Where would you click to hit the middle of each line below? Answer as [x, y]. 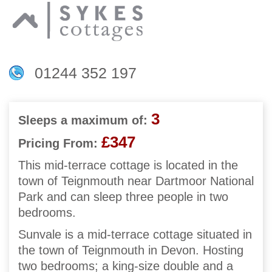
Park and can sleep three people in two [123, 197]
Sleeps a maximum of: [83, 121]
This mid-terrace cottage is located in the [128, 165]
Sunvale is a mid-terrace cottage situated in [135, 235]
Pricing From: [58, 144]
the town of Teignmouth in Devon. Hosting [131, 250]
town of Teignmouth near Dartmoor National [136, 181]
